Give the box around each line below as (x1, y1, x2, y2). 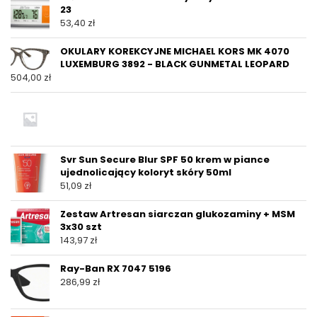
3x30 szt (60, 220, 102, 234)
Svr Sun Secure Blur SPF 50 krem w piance (60, 153, 270, 167)
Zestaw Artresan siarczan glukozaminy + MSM (60, 207, 295, 221)
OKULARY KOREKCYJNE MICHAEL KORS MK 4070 (60, 45, 289, 59)
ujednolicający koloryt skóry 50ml (60, 166, 231, 180)
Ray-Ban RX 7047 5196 (60, 262, 171, 276)
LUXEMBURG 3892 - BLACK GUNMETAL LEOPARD (60, 57, 289, 71)
